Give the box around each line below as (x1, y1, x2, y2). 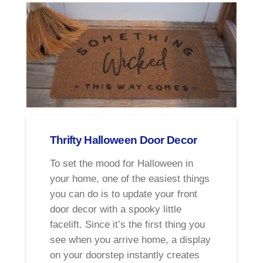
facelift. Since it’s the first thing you (49, 219, 205, 231)
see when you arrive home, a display (49, 234, 211, 246)
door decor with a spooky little (49, 204, 181, 215)
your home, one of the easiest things (49, 173, 210, 185)
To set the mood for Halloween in (49, 158, 193, 170)
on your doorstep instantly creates (49, 249, 200, 261)
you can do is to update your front (49, 188, 197, 200)
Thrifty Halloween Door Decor (49, 133, 197, 146)
